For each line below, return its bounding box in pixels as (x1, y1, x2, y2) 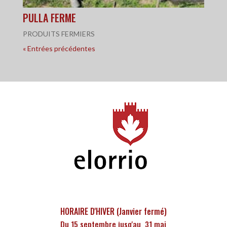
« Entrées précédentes (22, 44, 95, 53)
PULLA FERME (22, 10, 76, 26)
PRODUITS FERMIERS (22, 29, 95, 39)
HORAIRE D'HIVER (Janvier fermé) (60, 205, 167, 218)
